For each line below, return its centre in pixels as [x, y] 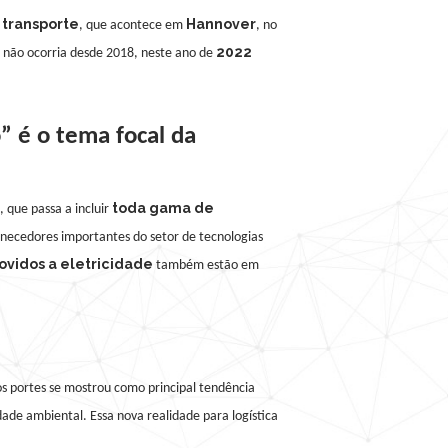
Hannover [221, 24]
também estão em [206, 266]
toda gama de [163, 208]
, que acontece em [132, 25]
